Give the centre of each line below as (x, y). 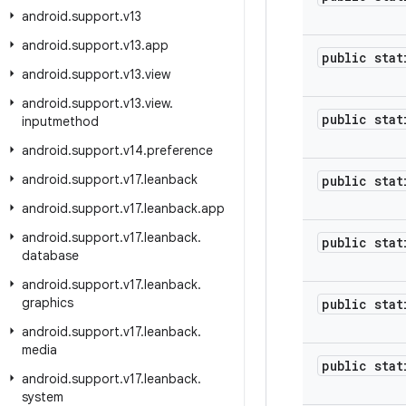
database (50, 256)
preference (180, 150)
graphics (48, 303)
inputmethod (60, 121)
